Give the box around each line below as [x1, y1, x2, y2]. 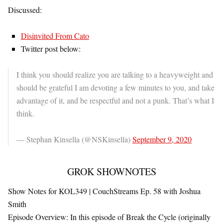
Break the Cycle [126, 212, 176, 222]
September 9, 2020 [132, 134, 192, 144]
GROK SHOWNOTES [67, 165, 156, 178]
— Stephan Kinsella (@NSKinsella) [16, 134, 132, 144]
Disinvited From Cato [21, 30, 89, 41]
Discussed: [8, 4, 42, 15]
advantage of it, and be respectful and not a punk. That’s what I [16, 95, 214, 106]
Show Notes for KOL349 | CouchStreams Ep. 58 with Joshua [8, 186, 201, 196]
